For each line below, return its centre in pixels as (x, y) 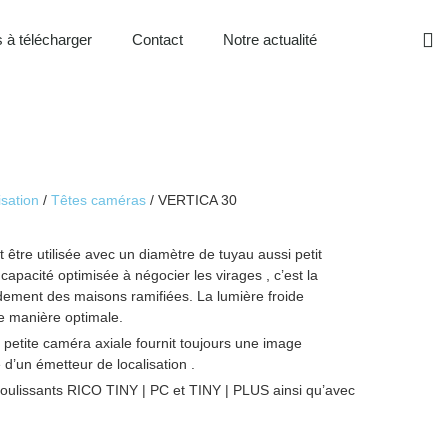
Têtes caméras (98, 200)
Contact (158, 39)
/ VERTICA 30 (191, 200)
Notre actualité (270, 39)
